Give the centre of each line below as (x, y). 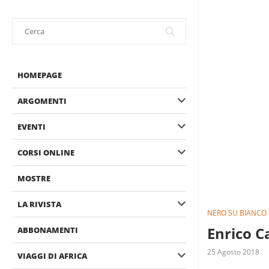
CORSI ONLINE (46, 153)
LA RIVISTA (39, 204)
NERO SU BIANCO (237, 213)
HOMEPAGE (40, 75)
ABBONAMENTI (48, 230)
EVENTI (32, 127)
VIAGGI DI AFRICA (52, 256)
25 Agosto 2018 (233, 252)
